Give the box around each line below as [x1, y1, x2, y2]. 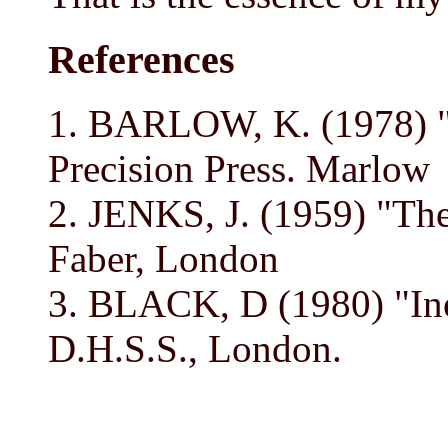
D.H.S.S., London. [48, 327, 342, 371]
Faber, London [48, 237, 279, 281]
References [48, 36, 235, 82]
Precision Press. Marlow [48, 147, 430, 191]
